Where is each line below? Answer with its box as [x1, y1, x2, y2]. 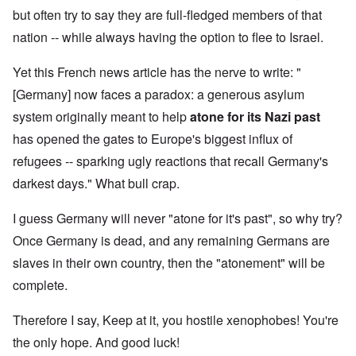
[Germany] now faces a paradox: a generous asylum [13, 85, 304, 104]
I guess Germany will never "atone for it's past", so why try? [13, 209, 342, 228]
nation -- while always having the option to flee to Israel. [13, 28, 323, 47]
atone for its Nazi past [190, 107, 320, 126]
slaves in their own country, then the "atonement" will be [13, 253, 325, 273]
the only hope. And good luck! [13, 333, 180, 352]
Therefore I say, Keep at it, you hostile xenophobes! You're [13, 311, 339, 330]
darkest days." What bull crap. [13, 174, 180, 193]
